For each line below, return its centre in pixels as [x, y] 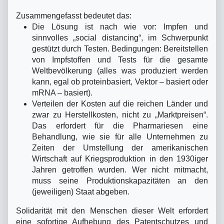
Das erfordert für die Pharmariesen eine [120, 125]
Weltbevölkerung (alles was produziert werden [120, 70]
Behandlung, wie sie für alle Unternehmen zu [120, 136]
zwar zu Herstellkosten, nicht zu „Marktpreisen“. [120, 114]
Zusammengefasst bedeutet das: [74, 15]
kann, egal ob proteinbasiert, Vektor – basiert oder [120, 81]
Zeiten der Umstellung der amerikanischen [120, 147]
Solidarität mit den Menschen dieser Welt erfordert [112, 210]
